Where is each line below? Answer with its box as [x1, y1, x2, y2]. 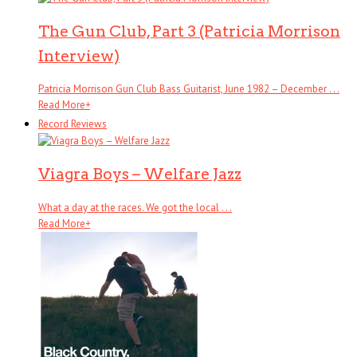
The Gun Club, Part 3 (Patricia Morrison [38, 21, 340, 41]
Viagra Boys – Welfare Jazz [38, 164, 241, 184]
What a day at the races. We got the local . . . [38, 200, 232, 214]
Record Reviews [38, 117, 107, 131]
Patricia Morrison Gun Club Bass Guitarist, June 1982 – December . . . [38, 82, 339, 96]
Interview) [38, 45, 120, 65]
